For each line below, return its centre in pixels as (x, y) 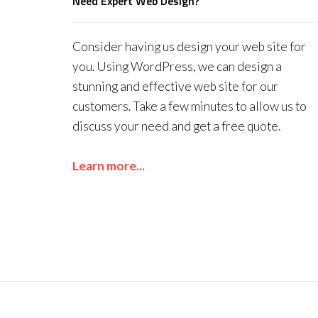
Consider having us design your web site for (189, 46)
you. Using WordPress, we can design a (177, 66)
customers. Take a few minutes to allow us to (190, 106)
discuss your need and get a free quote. (176, 126)
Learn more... (109, 166)
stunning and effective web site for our (175, 86)
